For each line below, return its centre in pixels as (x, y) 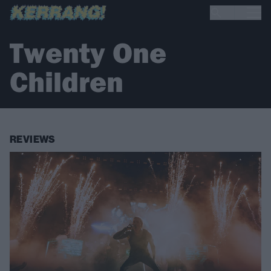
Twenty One (88, 53)
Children (67, 82)
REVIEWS (33, 140)
